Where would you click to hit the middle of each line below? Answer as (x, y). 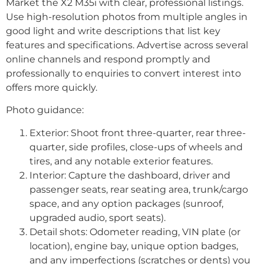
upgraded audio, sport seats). (98, 217)
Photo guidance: (45, 110)
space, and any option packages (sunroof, (126, 203)
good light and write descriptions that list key (113, 31)
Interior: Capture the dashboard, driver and (130, 175)
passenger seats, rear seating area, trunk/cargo (139, 189)
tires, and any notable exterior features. (121, 161)
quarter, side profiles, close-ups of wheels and (136, 147)
